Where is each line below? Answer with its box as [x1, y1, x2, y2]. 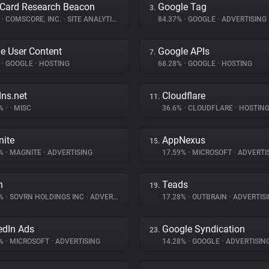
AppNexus [162, 134, 205, 146]
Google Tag [158, 1, 207, 13]
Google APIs [158, 46, 210, 57]
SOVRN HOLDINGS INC [8, 193, 86, 201]
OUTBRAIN [190, 193, 229, 201]
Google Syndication [162, 223, 245, 235]
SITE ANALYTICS [65, 15, 112, 23]
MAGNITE [8, 148, 43, 157]
